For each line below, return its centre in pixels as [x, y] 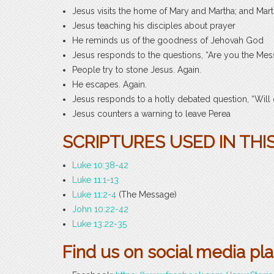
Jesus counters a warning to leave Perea [151, 113]
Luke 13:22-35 [99, 224]
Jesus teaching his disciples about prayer [154, 25]
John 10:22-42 [100, 209]
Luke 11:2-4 [94, 194]
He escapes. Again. [109, 84]
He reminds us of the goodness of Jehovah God [168, 40]
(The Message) [146, 194]
